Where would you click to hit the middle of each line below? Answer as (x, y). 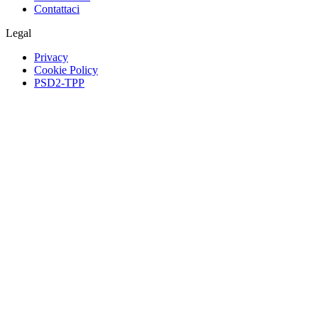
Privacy (51, 57)
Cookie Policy (66, 70)
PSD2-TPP (59, 82)
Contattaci (57, 9)
